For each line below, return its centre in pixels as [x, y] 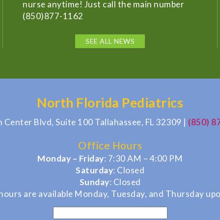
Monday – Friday [71, 158]
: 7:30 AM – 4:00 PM [143, 158]
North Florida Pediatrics [110, 102]
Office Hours [110, 145]
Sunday [94, 182]
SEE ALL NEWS [110, 41]
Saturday [94, 170]
